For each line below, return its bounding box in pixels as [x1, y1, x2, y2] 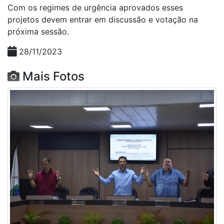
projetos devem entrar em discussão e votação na [7, 14, 198, 24]
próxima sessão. [7, 26, 69, 36]
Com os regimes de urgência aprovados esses [7, 2, 183, 12]
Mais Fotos [19, 68, 84, 83]
